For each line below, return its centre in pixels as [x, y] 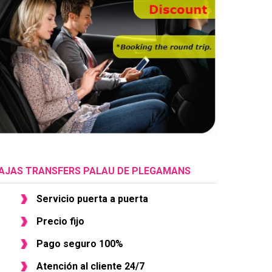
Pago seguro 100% [80, 243]
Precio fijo [60, 221]
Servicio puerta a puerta [92, 199]
